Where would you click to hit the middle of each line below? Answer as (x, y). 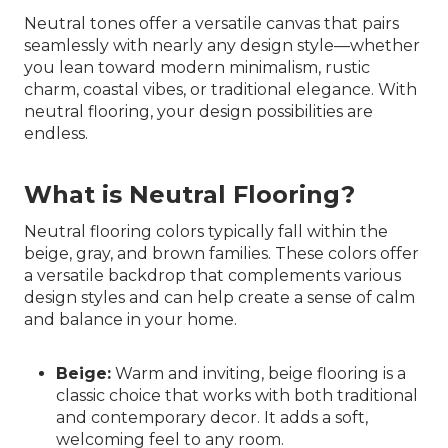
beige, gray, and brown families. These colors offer (221, 253)
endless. (56, 133)
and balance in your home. (130, 319)
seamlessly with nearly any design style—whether (222, 45)
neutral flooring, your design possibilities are (198, 111)
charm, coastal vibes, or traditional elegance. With (220, 89)
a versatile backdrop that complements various (212, 275)
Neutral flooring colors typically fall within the (206, 231)
